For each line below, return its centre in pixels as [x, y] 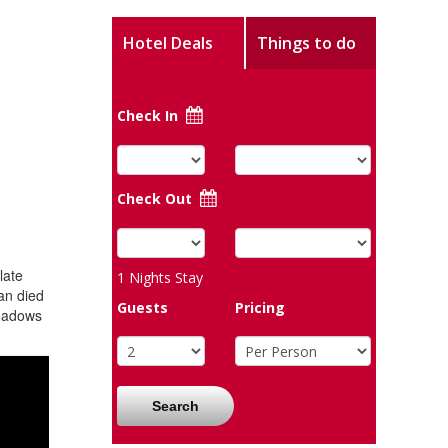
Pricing [260, 307]
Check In [148, 115]
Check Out [157, 198]
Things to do [306, 43]
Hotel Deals [167, 43]
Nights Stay [164, 277]
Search [176, 406]
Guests [143, 307]
